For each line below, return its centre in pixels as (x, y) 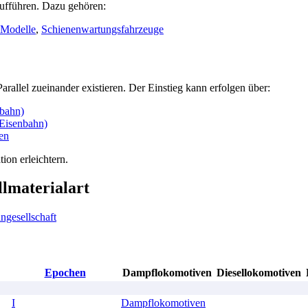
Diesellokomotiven (258, 272)
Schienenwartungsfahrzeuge (102, 29)
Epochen (65, 272)
